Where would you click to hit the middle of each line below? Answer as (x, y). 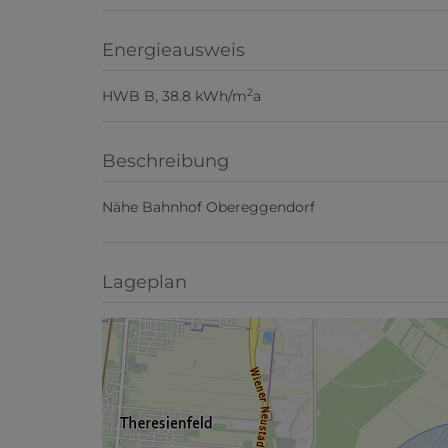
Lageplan (144, 282)
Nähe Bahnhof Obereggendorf (208, 207)
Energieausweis (173, 50)
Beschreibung (165, 161)
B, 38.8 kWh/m (195, 96)
